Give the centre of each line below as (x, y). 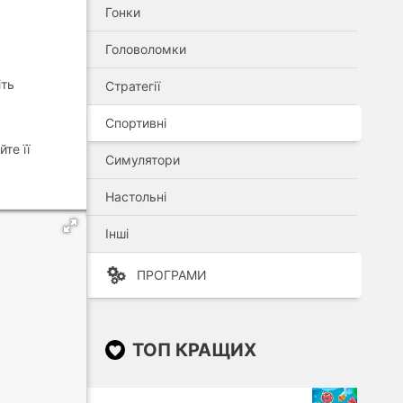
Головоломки (146, 49)
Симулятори (143, 160)
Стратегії (133, 86)
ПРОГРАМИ (172, 275)
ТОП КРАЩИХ (194, 350)
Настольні (136, 197)
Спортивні (136, 123)
